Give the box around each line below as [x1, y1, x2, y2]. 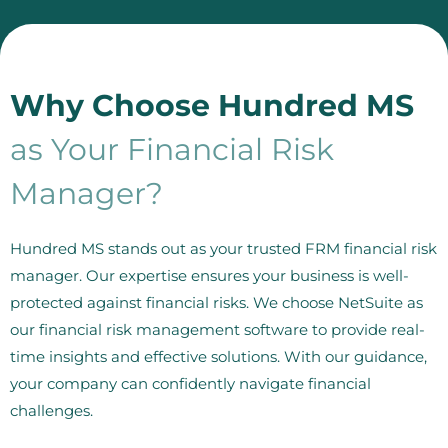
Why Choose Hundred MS [10, 86, 414, 124]
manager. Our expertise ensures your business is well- [10, 266, 409, 285]
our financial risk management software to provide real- [10, 320, 425, 339]
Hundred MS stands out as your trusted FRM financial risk [10, 239, 437, 258]
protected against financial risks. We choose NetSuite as [10, 293, 423, 312]
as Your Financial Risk [10, 130, 334, 168]
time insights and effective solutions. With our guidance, [10, 347, 427, 366]
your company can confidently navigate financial [10, 374, 371, 393]
